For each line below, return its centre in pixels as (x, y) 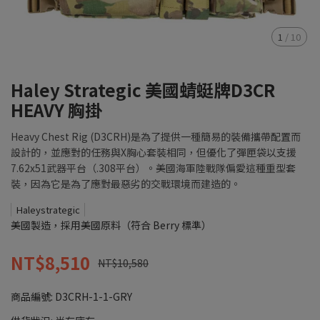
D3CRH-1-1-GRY (94, 296)
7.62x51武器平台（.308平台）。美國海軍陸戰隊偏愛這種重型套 (153, 168)
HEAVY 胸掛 (56, 110)
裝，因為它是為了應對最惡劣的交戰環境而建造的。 (126, 184)
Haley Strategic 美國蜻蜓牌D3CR (143, 90)
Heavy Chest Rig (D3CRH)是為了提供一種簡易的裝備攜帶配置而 (156, 136)
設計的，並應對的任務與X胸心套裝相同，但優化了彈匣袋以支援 (154, 152)
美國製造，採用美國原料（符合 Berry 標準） (111, 225)
